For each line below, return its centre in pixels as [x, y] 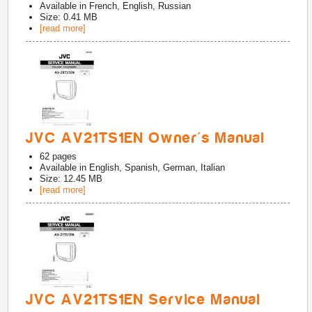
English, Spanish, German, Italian [157, 167]
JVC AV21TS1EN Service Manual [144, 299]
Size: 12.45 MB [71, 179]
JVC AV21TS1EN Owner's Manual [146, 138]
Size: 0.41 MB [69, 17]
